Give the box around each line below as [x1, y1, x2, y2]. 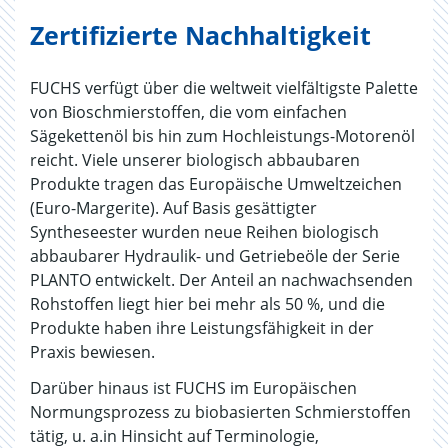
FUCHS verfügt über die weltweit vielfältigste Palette [30, 76, 418, 99]
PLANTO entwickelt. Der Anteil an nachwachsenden [30, 268, 413, 291]
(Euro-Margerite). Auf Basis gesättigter [30, 196, 317, 219]
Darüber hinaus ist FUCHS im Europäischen [30, 376, 357, 399]
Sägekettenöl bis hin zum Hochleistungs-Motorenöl [30, 124, 415, 147]
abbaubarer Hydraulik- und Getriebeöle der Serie [30, 244, 400, 267]
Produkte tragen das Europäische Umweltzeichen [30, 172, 402, 195]
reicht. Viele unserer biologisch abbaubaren [30, 148, 360, 171]
